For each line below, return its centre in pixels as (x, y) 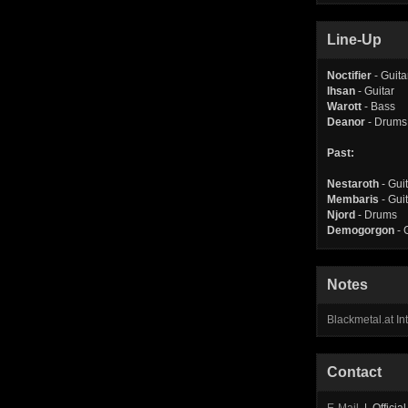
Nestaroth (353, 184)
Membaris (353, 199)
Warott (344, 107)
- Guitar (375, 91)
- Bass (378, 107)
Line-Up (354, 40)
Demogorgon (361, 230)
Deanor (346, 122)
